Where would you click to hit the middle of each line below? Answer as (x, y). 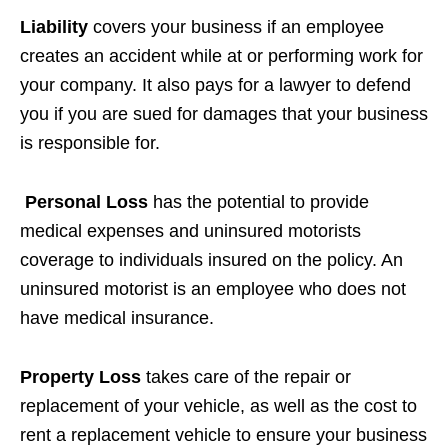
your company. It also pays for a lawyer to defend (215, 85)
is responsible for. (90, 143)
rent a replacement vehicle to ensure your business (223, 435)
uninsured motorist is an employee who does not (213, 289)
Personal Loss (84, 202)
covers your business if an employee (236, 27)
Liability (54, 27)
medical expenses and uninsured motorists (190, 231)
